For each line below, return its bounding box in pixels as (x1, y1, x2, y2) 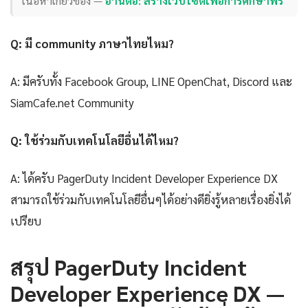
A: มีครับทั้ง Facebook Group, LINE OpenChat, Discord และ (10, 74, 292, 89)
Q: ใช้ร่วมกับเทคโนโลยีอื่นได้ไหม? (10, 133, 179, 148)
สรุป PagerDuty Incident (10, 252, 247, 281)
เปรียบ (10, 213, 41, 229)
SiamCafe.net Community (10, 95, 134, 111)
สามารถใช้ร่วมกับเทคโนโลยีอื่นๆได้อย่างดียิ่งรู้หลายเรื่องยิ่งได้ (10, 192, 291, 208)
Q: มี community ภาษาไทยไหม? (10, 36, 174, 52)
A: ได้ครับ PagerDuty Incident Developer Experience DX (10, 170, 278, 186)
